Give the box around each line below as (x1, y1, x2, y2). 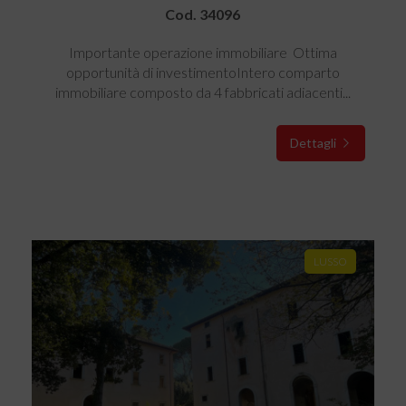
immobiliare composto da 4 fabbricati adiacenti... (54, 83, 351, 101)
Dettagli (289, 135, 339, 150)
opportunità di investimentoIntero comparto (65, 63, 340, 81)
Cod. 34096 (165, 5, 241, 23)
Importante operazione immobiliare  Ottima (68, 43, 337, 61)
